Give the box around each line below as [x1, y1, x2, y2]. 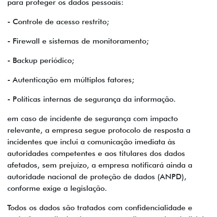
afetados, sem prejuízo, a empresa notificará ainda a [7, 160, 192, 170]
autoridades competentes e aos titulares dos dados [7, 149, 185, 158]
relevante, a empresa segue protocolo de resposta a [7, 125, 190, 135]
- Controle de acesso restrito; [7, 17, 109, 26]
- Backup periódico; [7, 56, 74, 65]
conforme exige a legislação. [7, 184, 107, 193]
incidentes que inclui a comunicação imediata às [7, 137, 175, 146]
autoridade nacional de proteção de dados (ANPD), [7, 172, 186, 181]
